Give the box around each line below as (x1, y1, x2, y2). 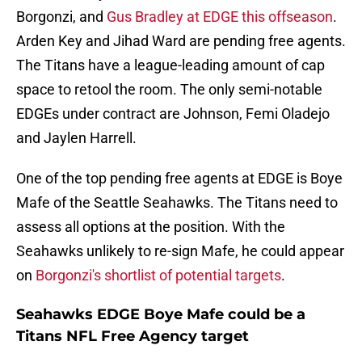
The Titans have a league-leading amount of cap (16, 57, 325, 74)
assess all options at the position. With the (16, 218, 285, 236)
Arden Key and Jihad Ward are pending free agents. (16, 32, 346, 50)
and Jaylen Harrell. (16, 129, 137, 147)
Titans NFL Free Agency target (16, 327, 249, 346)
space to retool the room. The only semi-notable (16, 81, 322, 99)
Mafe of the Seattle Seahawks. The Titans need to (16, 194, 338, 212)
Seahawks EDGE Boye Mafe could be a (16, 305, 305, 324)
